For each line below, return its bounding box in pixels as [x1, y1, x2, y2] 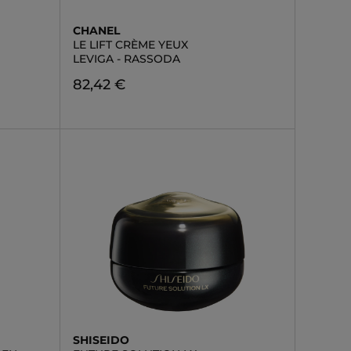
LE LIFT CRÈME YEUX [72, 38, 188, 52]
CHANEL [72, 24, 120, 38]
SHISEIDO [72, 333, 129, 347]
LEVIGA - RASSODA [72, 52, 180, 66]
